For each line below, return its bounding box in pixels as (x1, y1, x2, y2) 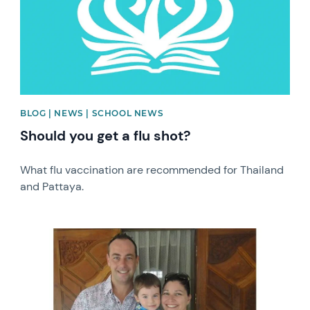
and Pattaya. (20, 179, 84, 194)
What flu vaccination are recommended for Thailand (20, 163, 284, 178)
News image (19, 227, 82, 242)
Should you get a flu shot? (20, 127, 192, 145)
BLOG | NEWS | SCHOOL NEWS (20, 108, 164, 119)
